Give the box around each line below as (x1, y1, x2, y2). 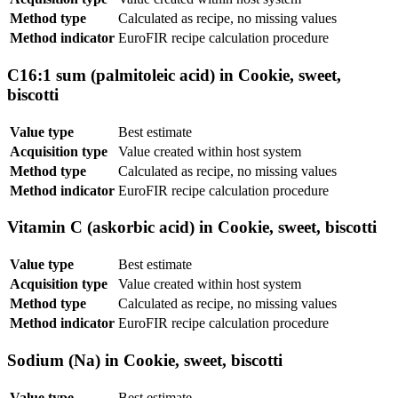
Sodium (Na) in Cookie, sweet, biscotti (7, 350, 283, 370)
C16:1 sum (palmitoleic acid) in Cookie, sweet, (7, 65, 341, 84)
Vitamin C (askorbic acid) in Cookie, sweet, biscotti (7, 218, 377, 237)
